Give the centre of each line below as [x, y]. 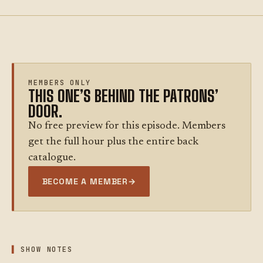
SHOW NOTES [47, 249]
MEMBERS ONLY [60, 83]
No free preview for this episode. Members [127, 126]
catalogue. [52, 158]
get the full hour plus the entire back [113, 142]
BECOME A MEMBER [85, 181]
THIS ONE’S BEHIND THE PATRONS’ [123, 96]
